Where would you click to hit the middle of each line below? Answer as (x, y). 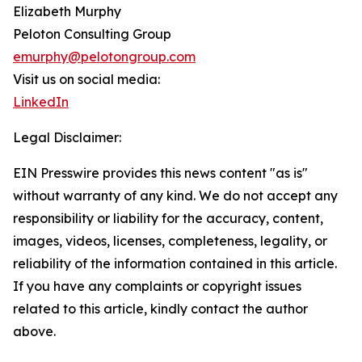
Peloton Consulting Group (92, 34)
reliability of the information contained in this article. (175, 264)
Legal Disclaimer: (67, 138)
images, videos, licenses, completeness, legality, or (170, 241)
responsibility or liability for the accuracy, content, (168, 219)
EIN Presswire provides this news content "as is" (160, 173)
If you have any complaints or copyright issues (157, 286)
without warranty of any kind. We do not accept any (175, 196)
